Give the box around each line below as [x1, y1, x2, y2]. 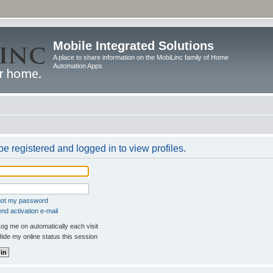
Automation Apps [53, 62, 102, 69]
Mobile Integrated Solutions [53, 39, 214, 52]
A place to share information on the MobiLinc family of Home [53, 54, 229, 61]
